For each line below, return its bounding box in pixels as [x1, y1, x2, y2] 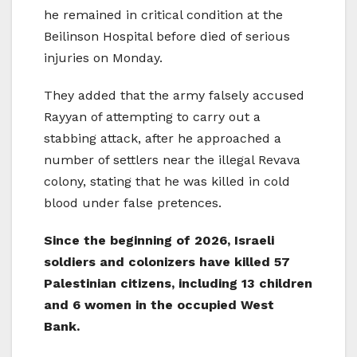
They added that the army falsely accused [44, 87, 304, 103]
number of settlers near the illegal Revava [44, 151, 300, 167]
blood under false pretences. [44, 194, 222, 210]
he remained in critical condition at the [44, 6, 283, 22]
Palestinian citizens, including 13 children [44, 275, 312, 291]
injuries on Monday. [44, 49, 163, 65]
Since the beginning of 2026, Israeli [44, 232, 274, 248]
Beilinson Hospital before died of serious [44, 28, 290, 44]
